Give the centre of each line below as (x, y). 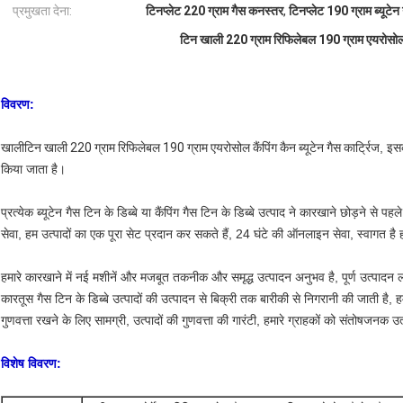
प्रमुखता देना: (42, 11)
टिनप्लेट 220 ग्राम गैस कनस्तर (215, 11)
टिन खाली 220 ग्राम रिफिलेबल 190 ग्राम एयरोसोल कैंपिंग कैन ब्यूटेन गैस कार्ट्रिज (202, 148)
